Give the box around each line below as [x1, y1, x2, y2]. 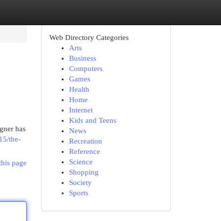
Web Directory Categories [49, 34, 129, 41]
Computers [69, 65, 103, 73]
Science [69, 158, 93, 166]
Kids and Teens [69, 116, 116, 124]
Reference [69, 147, 100, 155]
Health [69, 85, 89, 93]
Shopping [69, 168, 99, 176]
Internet [69, 106, 93, 114]
